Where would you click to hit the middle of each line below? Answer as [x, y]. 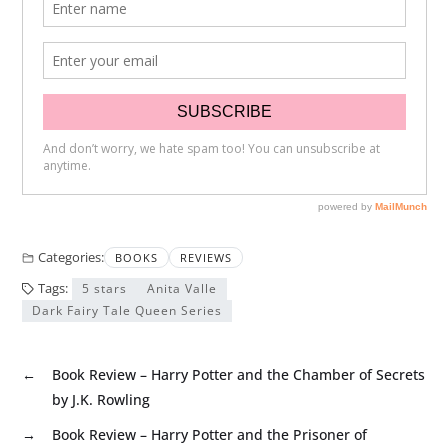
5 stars [104, 288]
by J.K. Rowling [100, 399]
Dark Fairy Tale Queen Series [126, 310]
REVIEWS [205, 257]
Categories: [70, 256]
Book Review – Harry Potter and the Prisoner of [209, 434]
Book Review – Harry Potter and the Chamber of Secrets [238, 374]
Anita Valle [181, 288]
